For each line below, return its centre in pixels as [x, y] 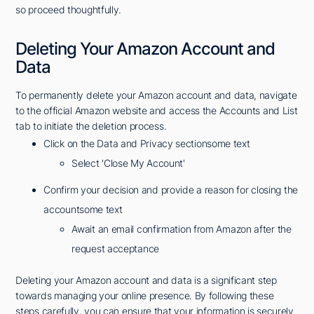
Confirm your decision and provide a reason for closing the [171, 190]
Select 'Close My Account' [128, 163]
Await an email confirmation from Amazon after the [182, 229]
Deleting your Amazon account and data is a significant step [146, 280]
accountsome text [83, 210]
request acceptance [115, 249]
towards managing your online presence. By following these [145, 296]
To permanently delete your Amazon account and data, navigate [156, 95]
